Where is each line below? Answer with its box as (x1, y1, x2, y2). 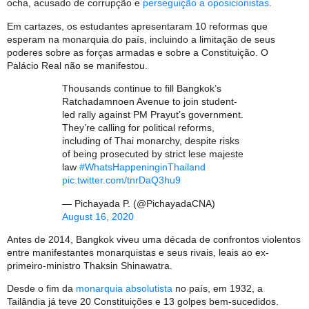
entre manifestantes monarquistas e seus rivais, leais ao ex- (7, 246, 269, 258)
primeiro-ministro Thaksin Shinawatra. (7, 259, 172, 271)
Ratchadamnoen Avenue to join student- (62, 96, 237, 108)
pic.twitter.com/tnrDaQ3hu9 (62, 175, 181, 186)
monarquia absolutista (76, 282, 172, 294)
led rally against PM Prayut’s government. (62, 109, 243, 121)
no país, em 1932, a (172, 282, 263, 294)
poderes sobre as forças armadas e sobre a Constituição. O (7, 46, 268, 58)
